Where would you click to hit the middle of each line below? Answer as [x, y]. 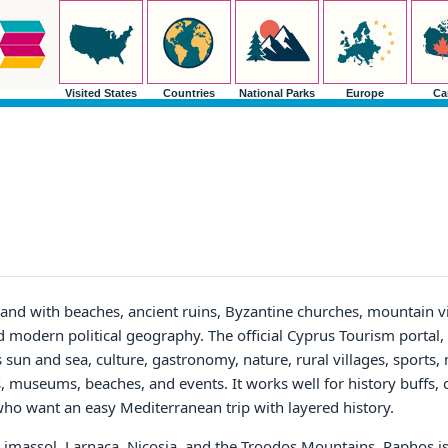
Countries [188, 93]
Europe [364, 93]
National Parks [276, 93]
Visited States [100, 93]
